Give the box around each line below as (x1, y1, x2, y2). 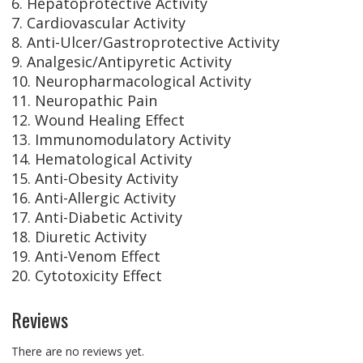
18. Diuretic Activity (11, 226, 147, 246)
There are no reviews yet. (11, 343, 144, 359)
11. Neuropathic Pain (11, 90, 157, 110)
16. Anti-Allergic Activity (11, 187, 176, 207)
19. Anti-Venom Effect (11, 246, 160, 266)
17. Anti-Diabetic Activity (11, 207, 182, 227)
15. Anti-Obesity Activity (11, 168, 178, 188)
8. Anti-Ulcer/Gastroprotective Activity (11, 32, 280, 52)
